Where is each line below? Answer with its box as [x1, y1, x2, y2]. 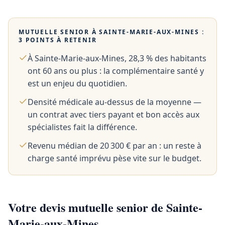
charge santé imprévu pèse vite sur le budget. [28, 153, 201, 164]
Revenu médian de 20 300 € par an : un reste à [28, 140, 201, 151]
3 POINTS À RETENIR [19, 36, 97, 44]
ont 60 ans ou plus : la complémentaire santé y [28, 65, 204, 76]
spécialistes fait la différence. [28, 122, 137, 133]
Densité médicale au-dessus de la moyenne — [28, 96, 201, 107]
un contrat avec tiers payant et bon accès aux [28, 109, 199, 120]
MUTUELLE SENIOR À [19, 28, 99, 36]
